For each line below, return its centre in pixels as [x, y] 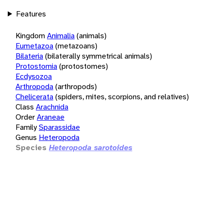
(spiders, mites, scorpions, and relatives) [122, 96]
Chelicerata [34, 96]
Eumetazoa [34, 46]
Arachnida [52, 107]
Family [26, 127]
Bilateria [29, 56]
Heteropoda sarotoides [91, 147]
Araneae [51, 117]
